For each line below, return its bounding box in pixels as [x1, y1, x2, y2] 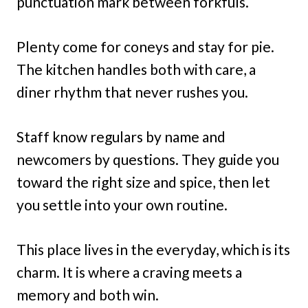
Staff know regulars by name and [16, 127, 225, 145]
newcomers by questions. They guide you [16, 150, 279, 168]
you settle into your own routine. [16, 195, 228, 213]
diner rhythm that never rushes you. [16, 82, 248, 100]
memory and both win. [16, 285, 159, 303]
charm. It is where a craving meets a [16, 263, 242, 280]
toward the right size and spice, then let [16, 173, 270, 190]
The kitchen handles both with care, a [16, 60, 256, 78]
